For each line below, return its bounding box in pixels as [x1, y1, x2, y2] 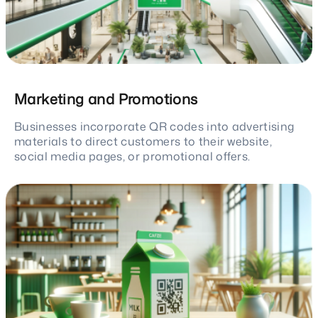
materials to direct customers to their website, [14, 133, 273, 150]
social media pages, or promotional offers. [14, 148, 251, 165]
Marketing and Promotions [14, 89, 198, 109]
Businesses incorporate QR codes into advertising [14, 119, 295, 135]
